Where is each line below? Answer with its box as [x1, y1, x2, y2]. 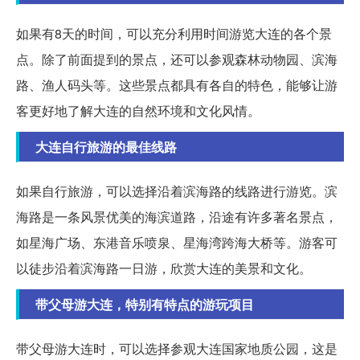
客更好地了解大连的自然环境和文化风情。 [16, 101, 260, 121]
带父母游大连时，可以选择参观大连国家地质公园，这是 [16, 339, 337, 358]
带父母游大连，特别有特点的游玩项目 [35, 295, 254, 314]
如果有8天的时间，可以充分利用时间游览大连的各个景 [16, 24, 332, 43]
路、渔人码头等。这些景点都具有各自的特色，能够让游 [16, 76, 337, 95]
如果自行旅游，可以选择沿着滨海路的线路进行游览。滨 [16, 182, 337, 201]
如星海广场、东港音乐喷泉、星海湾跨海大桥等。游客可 [16, 233, 337, 252]
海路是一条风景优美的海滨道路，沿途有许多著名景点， [16, 207, 337, 227]
